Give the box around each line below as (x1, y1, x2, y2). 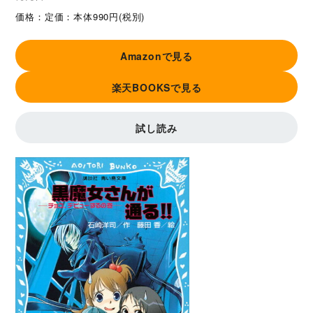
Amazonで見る (119, 48, 194, 63)
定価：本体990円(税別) (44, 10, 145, 24)
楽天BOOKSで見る (111, 80, 202, 94)
